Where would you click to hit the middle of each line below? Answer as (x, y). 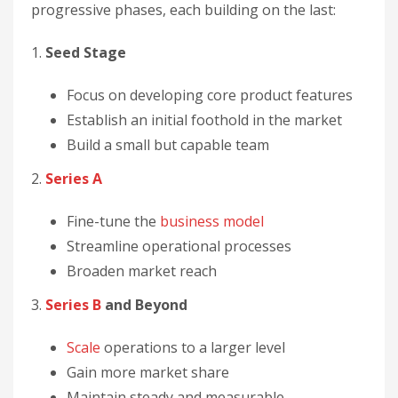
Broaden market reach (142, 271)
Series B (73, 305)
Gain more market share (148, 372)
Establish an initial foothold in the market (204, 120)
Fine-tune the (113, 221)
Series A (74, 179)
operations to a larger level (193, 347)
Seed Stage (86, 52)
